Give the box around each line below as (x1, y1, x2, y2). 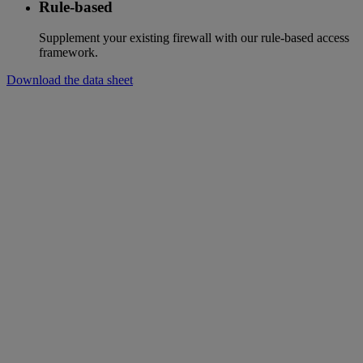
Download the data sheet (6, 73, 133, 88)
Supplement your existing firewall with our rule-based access (39, 31, 349, 45)
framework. (39, 45, 98, 60)
